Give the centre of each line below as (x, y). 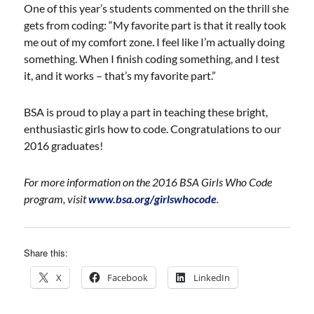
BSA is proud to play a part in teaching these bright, (146, 112)
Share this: (46, 253)
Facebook (128, 278)
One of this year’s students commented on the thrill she (157, 8)
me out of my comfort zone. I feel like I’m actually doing (155, 42)
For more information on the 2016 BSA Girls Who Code (148, 182)
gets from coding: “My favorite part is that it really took (155, 25)
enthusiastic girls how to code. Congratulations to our (153, 129)
